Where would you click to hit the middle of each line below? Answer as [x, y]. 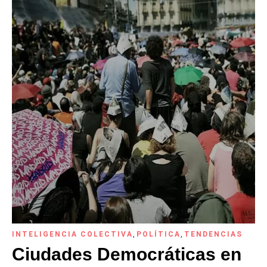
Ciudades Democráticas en [127, 254]
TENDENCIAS [213, 235]
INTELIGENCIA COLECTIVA [72, 235]
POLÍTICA [159, 235]
